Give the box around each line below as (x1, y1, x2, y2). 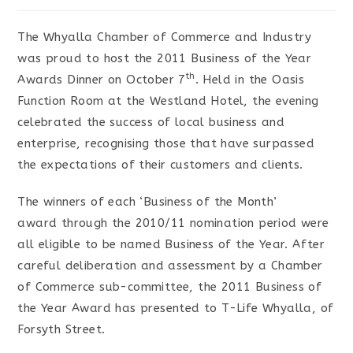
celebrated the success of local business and (17, 115, 285, 129)
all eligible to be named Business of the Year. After (17, 237, 325, 251)
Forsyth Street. (17, 322, 106, 336)
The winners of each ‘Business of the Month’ (17, 195, 277, 209)
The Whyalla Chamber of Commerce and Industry (17, 30, 312, 44)
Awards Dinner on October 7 (17, 72, 186, 87)
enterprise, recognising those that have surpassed (17, 136, 315, 150)
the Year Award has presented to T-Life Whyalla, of (17, 301, 334, 315)
